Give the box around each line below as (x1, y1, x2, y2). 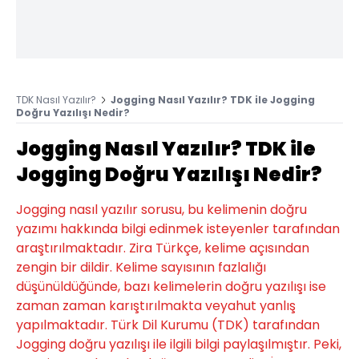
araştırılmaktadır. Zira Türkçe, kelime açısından (16, 238, 309, 257)
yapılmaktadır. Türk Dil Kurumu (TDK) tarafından (16, 315, 320, 334)
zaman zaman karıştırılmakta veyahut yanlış (16, 296, 296, 315)
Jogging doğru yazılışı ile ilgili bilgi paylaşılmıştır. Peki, (16, 334, 341, 353)
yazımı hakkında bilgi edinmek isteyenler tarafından (16, 219, 340, 238)
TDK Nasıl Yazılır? (16, 92, 96, 107)
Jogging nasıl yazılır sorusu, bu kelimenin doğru (16, 200, 307, 219)
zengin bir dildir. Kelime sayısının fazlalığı (16, 257, 266, 276)
